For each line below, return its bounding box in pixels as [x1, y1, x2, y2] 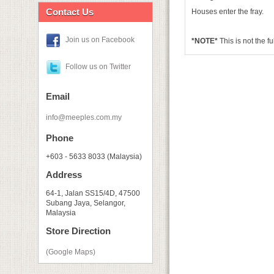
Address [46, 169, 82, 180]
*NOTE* [191, 37, 218, 45]
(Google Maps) [46, 248, 95, 256]
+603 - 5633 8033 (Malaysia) [46, 152, 142, 161]
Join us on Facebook [65, 35, 135, 45]
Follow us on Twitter [65, 62, 131, 72]
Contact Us [46, 7, 94, 17]
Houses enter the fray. [191, 7, 264, 16]
